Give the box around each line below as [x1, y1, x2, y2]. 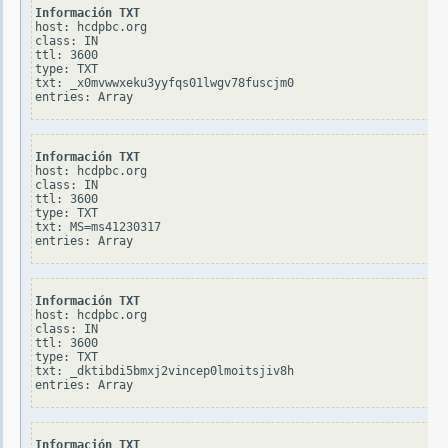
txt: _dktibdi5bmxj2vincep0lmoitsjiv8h [35, 364, 294, 379]
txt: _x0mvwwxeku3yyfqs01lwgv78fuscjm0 [35, 76, 294, 91]
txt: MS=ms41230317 [35, 220, 161, 235]
